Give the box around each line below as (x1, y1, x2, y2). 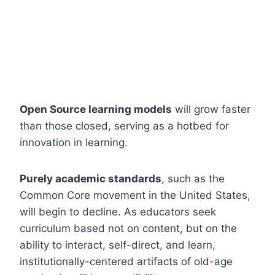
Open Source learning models (20, 103, 172, 115)
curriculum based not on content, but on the (20, 222, 237, 234)
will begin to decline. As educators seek (20, 205, 216, 218)
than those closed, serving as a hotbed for (20, 119, 229, 132)
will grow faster (172, 103, 250, 115)
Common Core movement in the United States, (20, 188, 250, 201)
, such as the (161, 172, 225, 185)
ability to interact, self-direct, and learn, (20, 238, 215, 251)
